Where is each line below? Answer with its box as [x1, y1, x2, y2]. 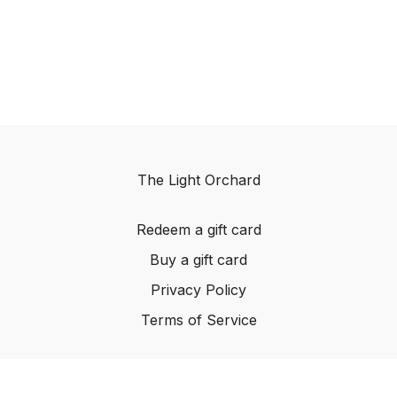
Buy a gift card [150, 251, 247, 269]
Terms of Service [140, 311, 257, 329]
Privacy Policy [151, 281, 246, 299]
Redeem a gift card [136, 221, 261, 238]
